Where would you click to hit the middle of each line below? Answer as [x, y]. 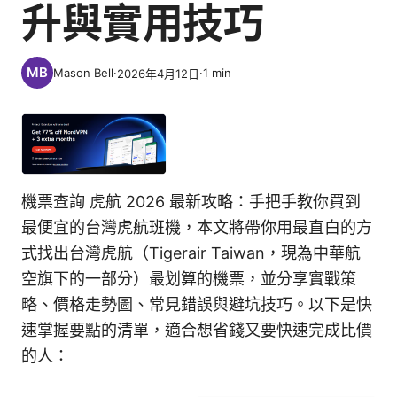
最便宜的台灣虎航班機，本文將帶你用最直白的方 [197, 228]
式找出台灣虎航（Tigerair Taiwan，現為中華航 [191, 253]
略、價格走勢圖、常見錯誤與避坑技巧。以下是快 [197, 305]
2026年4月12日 [158, 73]
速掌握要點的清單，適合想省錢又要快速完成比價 [197, 331]
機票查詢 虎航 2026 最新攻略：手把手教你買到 [191, 202]
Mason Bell [83, 73]
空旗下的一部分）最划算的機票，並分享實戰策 [189, 279]
